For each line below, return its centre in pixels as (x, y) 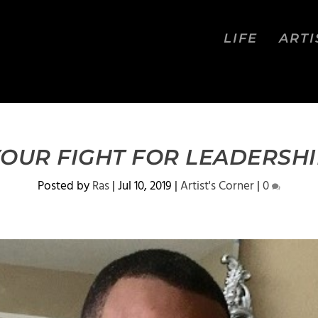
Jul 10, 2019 (145, 186)
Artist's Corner (217, 186)
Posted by (65, 186)
